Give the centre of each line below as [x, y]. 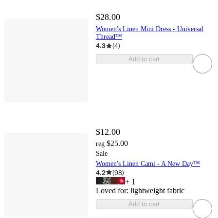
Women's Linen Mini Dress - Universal [149, 29]
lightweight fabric [157, 190]
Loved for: [113, 190]
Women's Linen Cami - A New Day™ [148, 163]
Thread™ [109, 37]
